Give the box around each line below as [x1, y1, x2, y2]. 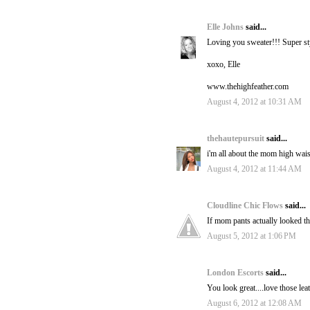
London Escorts [207, 268, 266, 278]
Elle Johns [207, 22, 246, 33]
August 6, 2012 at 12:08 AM [207, 298, 302, 309]
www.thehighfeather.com [207, 82, 289, 92]
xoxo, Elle [207, 60, 240, 70]
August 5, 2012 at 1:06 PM [207, 231, 296, 241]
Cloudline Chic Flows [207, 201, 285, 211]
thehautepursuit [207, 134, 266, 144]
